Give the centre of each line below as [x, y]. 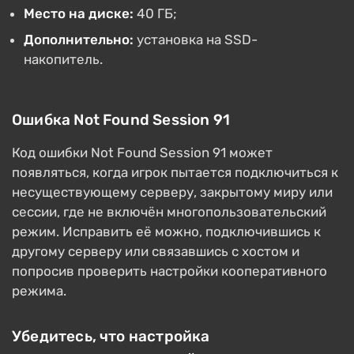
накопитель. [63, 60]
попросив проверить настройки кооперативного [169, 271]
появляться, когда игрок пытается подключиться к [175, 173]
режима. [39, 291]
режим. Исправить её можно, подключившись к [166, 232]
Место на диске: [79, 14]
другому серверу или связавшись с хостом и [156, 252]
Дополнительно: [79, 40]
